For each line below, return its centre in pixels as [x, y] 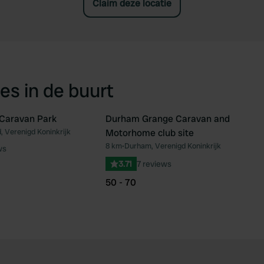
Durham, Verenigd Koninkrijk [173, 146]
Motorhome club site [150, 133]
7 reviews [154, 164]
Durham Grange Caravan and [168, 119]
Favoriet [100, 137]
